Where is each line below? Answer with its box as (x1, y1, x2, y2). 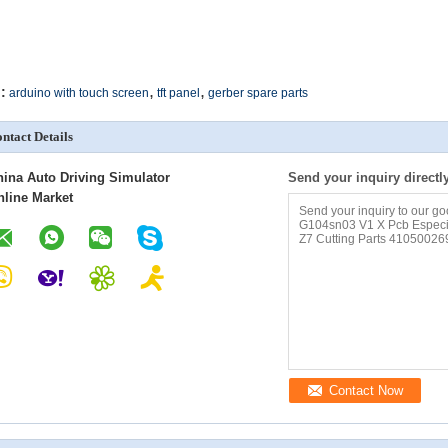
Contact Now (329, 383, 403, 398)
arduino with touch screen (9, 86, 149, 100)
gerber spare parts (208, 86, 308, 100)
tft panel (157, 86, 200, 100)
